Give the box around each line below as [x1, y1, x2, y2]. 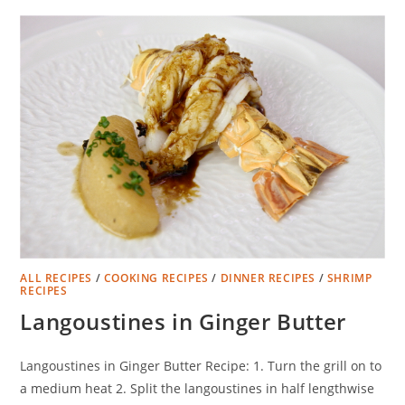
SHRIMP [326, 269, 372, 286]
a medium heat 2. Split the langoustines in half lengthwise [20, 379, 375, 397]
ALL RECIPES [20, 269, 93, 286]
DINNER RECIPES [220, 269, 316, 286]
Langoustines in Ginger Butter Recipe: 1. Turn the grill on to [20, 356, 382, 374]
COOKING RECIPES [103, 269, 209, 286]
